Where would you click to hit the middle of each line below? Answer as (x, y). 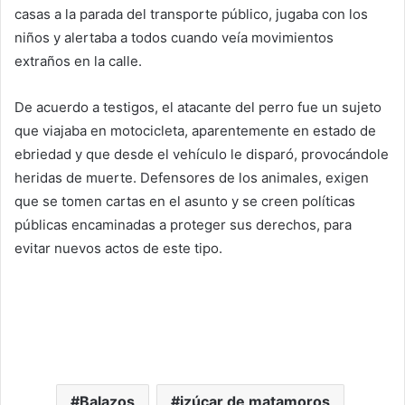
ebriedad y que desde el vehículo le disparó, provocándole (202, 155)
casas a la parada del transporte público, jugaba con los (191, 14)
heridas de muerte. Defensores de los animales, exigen (192, 178)
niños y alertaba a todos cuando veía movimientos (174, 38)
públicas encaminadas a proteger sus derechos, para (183, 225)
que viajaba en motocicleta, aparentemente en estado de (195, 131)
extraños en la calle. (78, 61)
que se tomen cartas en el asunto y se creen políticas (185, 202)
